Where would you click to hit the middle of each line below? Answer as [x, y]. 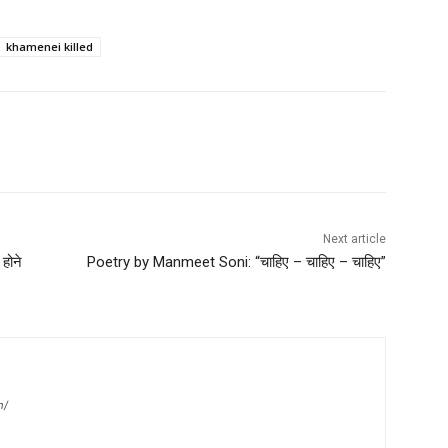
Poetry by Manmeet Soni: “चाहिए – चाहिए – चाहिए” [236, 262]
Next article [354, 239]
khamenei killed [49, 47]
